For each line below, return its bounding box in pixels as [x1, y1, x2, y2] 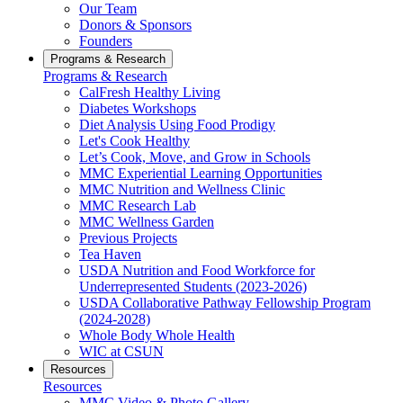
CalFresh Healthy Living [79, 84, 220, 100]
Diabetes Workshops [79, 100, 196, 116]
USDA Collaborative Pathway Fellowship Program [79, 294, 371, 310]
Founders [79, 32, 132, 49]
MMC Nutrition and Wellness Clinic [79, 181, 285, 197]
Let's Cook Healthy [79, 132, 190, 148]
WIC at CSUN [79, 343, 164, 359]
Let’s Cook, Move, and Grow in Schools [79, 148, 310, 165]
